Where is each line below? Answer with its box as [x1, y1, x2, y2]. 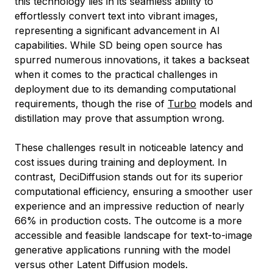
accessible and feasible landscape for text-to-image [15, 229, 252, 241]
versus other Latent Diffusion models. [15, 258, 188, 271]
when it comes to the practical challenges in [15, 68, 218, 80]
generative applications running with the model [15, 243, 230, 256]
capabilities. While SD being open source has [15, 38, 222, 51]
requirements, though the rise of [15, 97, 168, 110]
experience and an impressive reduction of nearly [15, 199, 244, 212]
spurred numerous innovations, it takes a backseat [15, 53, 249, 66]
